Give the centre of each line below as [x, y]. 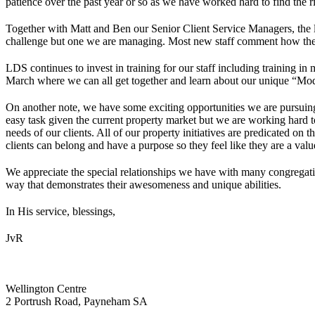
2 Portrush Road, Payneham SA [77, 301]
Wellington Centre [46, 288]
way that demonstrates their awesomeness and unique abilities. [143, 184]
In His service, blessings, [60, 211]
